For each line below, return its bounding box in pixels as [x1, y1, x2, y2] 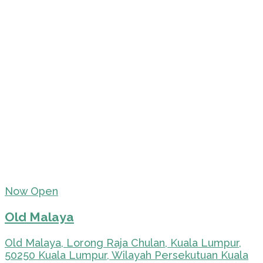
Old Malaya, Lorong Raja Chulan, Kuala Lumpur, [5, 237, 241, 249]
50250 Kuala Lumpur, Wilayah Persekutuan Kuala [5, 249, 248, 262]
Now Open [5, 184, 58, 197]
